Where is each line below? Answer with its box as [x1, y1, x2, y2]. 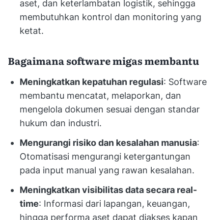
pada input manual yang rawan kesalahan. [20, 165, 194, 175]
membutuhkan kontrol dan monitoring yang [20, 11, 201, 22]
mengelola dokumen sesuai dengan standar [20, 104, 200, 114]
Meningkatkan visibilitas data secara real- [20, 184, 197, 195]
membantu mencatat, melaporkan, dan [20, 90, 181, 101]
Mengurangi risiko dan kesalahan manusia [20, 137, 197, 148]
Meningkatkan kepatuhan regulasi [20, 76, 164, 87]
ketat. [20, 25, 44, 36]
